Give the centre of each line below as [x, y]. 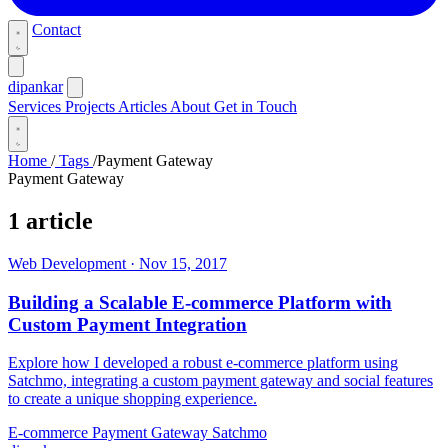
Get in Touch [255, 106]
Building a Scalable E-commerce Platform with [200, 302]
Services [36, 106]
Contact [56, 29]
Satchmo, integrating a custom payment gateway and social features [220, 381]
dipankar [35, 86]
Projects [91, 106]
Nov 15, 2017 [183, 263]
